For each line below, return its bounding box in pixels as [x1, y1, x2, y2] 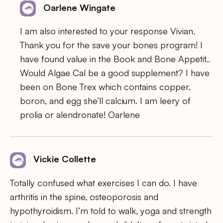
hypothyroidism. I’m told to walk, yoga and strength [10, 205, 212, 216]
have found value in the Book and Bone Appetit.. [20, 53, 210, 65]
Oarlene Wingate [43, 1, 115, 13]
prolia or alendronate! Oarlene [20, 109, 140, 120]
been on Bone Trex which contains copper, [20, 81, 191, 93]
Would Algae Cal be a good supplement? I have [20, 67, 210, 79]
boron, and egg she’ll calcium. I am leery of [20, 95, 191, 107]
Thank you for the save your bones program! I [20, 39, 203, 51]
